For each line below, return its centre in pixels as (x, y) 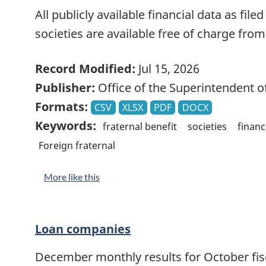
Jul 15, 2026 (167, 68)
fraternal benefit (140, 126)
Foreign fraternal (77, 145)
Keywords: (66, 125)
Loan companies (83, 229)
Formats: (61, 106)
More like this (72, 176)
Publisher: (65, 87)
